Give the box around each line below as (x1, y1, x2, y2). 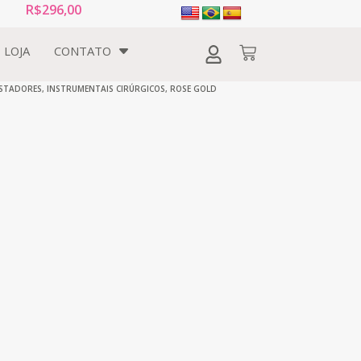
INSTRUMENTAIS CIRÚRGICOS (47, 82, 165, 94)
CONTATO (54, 43, 112, 60)
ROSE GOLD (170, 82, 217, 94)
